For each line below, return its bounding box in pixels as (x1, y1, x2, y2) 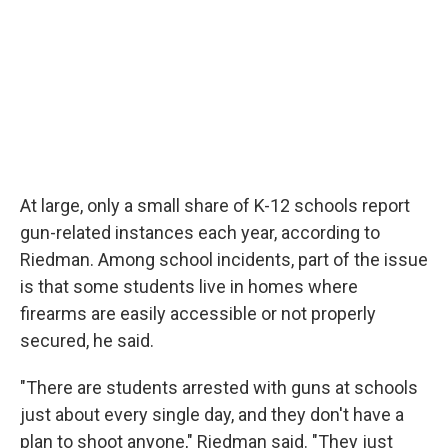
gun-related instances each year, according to (20, 222, 380, 243)
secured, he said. (20, 330, 154, 351)
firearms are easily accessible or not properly (20, 303, 376, 324)
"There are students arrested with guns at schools (20, 377, 418, 398)
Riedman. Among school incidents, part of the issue (20, 249, 428, 270)
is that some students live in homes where (20, 276, 358, 297)
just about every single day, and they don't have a (20, 404, 404, 425)
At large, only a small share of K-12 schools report (20, 195, 410, 216)
